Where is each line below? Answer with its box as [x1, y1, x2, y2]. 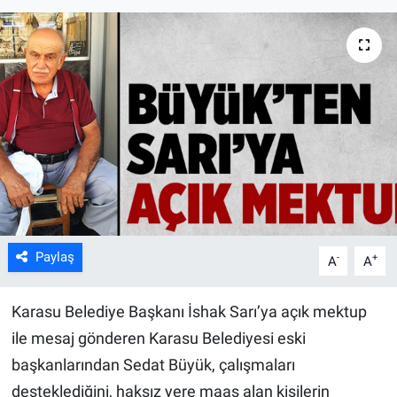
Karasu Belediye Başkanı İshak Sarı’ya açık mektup [11, 302, 367, 322]
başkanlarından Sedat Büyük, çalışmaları [11, 355, 295, 375]
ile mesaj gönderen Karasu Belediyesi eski [11, 329, 306, 348]
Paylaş [35, 249, 74, 266]
